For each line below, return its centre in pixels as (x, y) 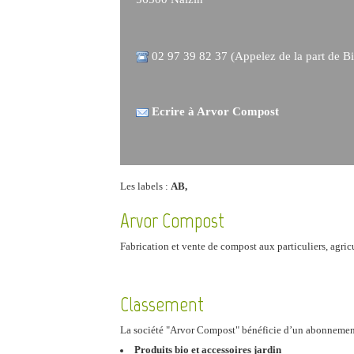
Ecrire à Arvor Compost (215, 111)
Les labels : (145, 186)
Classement (162, 304)
